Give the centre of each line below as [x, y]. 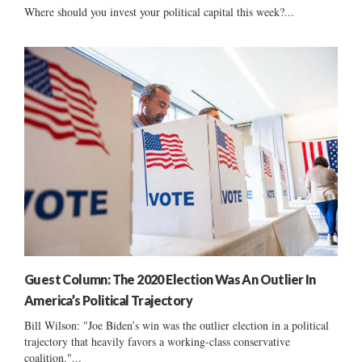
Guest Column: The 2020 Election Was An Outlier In [170, 279]
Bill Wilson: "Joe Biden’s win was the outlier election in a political [177, 325]
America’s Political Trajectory [108, 300]
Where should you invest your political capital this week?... [159, 11]
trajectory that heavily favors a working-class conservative [157, 341]
